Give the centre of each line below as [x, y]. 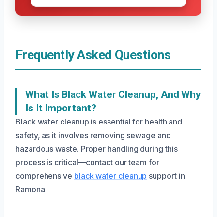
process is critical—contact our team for [87, 162]
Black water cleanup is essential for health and [99, 122]
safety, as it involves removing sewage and [93, 135]
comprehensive [45, 176]
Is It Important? [61, 108]
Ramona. [31, 189]
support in [166, 176]
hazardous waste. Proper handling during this [97, 149]
